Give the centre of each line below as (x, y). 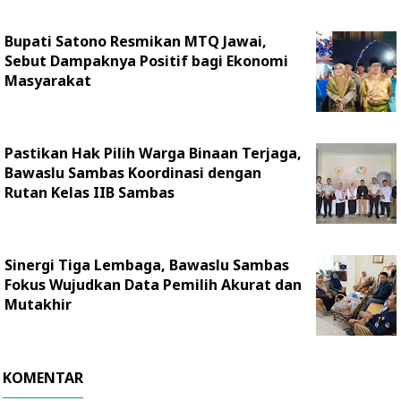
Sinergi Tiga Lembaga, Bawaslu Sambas (147, 265)
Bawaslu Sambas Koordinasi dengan (133, 173)
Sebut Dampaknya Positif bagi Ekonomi (146, 61)
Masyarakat (48, 81)
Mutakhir (38, 304)
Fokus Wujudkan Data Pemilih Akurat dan (153, 285)
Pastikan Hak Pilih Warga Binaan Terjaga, (153, 153)
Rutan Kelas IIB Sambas (90, 192)
